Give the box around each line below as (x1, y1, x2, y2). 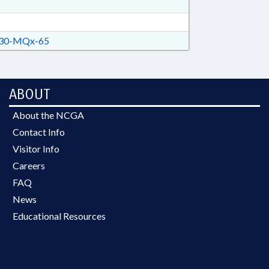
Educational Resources (13, 210, 106, 222)
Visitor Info (13, 143, 59, 154)
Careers (13, 160, 45, 171)
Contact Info (13, 126, 65, 138)
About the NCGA (13, 109, 84, 121)
